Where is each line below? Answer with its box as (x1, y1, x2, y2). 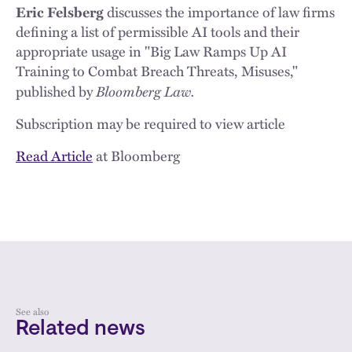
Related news (16, 319, 145, 340)
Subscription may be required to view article (16, 113, 285, 134)
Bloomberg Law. (96, 80, 194, 101)
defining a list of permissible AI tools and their (16, 21, 299, 42)
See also (16, 304, 49, 318)
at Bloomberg (93, 145, 180, 166)
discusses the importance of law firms (104, 2, 335, 22)
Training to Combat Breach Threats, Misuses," (16, 60, 298, 81)
